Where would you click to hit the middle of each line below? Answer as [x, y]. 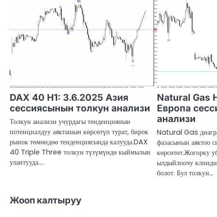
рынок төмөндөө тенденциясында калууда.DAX [79, 142]
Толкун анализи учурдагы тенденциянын [70, 122]
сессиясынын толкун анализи [80, 108]
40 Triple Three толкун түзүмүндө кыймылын [80, 152]
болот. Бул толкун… [186, 173]
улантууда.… [27, 163]
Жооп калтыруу [46, 201]
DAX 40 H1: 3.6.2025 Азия [69, 98]
